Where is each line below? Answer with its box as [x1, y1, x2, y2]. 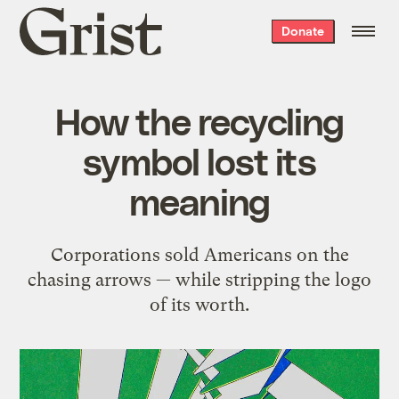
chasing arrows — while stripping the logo [28, 268, 371, 290]
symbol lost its [83, 137, 316, 183]
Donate [281, 23, 324, 38]
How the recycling [54, 97, 345, 142]
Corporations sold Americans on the [50, 243, 349, 265]
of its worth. [150, 293, 249, 315]
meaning [128, 177, 271, 223]
